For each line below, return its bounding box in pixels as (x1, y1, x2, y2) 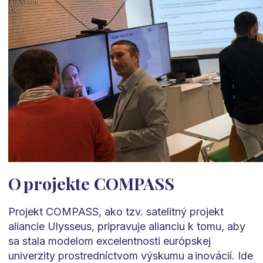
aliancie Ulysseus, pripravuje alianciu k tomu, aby (8, 220, 245, 233)
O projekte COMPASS (8, 172, 174, 195)
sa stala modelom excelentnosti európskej (8, 235, 211, 248)
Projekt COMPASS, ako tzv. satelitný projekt (8, 205, 224, 218)
